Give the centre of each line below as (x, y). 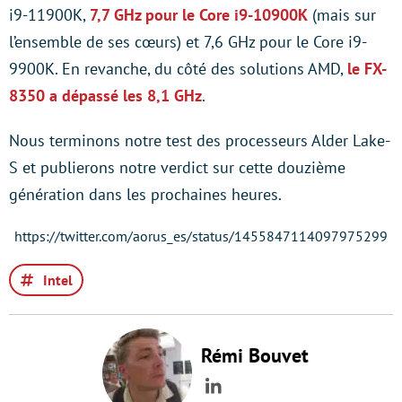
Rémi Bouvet (255, 355)
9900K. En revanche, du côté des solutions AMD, (178, 69)
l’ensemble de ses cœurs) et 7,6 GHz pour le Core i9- (188, 42)
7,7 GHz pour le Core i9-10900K (199, 15)
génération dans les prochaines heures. (145, 194)
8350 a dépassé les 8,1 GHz (105, 96)
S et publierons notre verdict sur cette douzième (177, 167)
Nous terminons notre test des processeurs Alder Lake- (200, 140)
